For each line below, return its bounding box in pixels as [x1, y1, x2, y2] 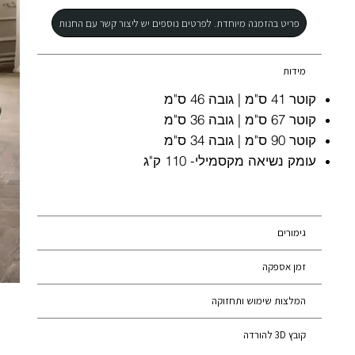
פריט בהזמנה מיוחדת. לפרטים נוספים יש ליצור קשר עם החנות [59, 16, 300, 30]
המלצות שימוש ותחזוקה [211, 294, 306, 308]
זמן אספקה [261, 260, 306, 274]
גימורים [277, 226, 306, 240]
